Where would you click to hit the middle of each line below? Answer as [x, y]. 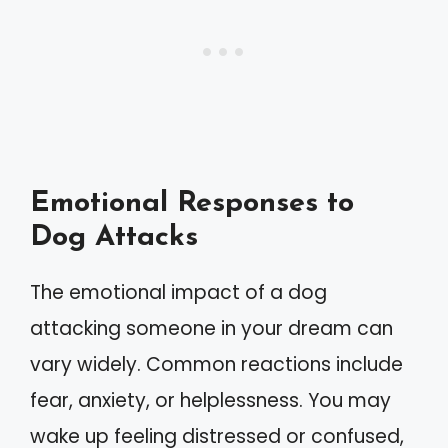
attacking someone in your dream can [211, 328]
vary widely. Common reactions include [216, 364]
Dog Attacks [114, 237]
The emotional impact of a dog [178, 292]
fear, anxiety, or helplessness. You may [210, 400]
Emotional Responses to [192, 203]
